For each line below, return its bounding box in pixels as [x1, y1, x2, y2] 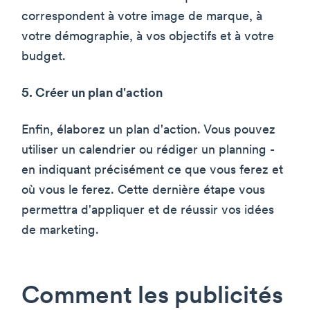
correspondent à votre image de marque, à [21, 10, 262, 24]
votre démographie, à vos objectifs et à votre [21, 30, 274, 44]
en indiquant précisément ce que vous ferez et [21, 164, 283, 178]
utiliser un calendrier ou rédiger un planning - [21, 144, 275, 158]
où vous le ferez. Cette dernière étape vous [21, 184, 265, 198]
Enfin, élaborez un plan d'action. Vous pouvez [21, 124, 275, 138]
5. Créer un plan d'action [21, 87, 163, 101]
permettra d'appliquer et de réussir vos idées [21, 204, 274, 218]
